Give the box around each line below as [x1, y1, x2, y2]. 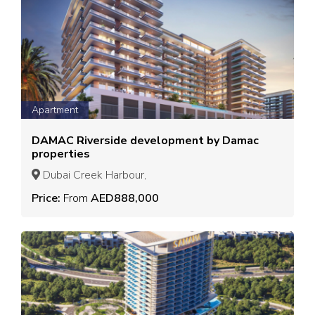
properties [32, 146, 90, 162]
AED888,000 [88, 191, 159, 207]
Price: [32, 191, 63, 207]
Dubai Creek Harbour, [40, 167, 146, 184]
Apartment [32, 103, 78, 117]
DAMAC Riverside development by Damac [32, 133, 130, 149]
